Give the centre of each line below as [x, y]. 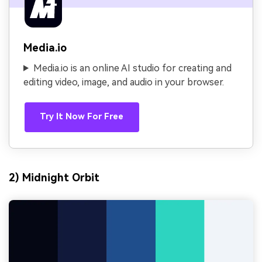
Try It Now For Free [82, 117]
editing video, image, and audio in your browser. [124, 82]
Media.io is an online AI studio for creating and [132, 68]
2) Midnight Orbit [54, 178]
